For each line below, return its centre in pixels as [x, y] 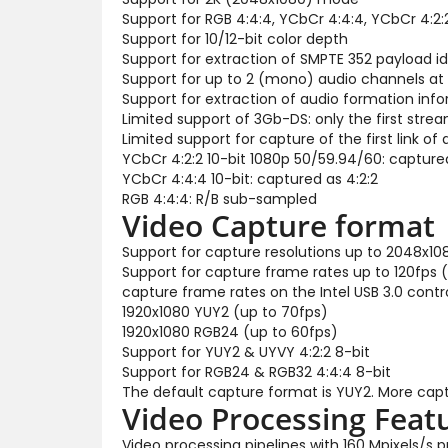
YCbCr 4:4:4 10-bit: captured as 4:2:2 [250, 178]
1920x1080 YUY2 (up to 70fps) [225, 311]
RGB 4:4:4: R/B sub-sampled [219, 198]
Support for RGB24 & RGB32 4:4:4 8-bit [256, 371]
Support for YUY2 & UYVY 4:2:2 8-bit [246, 351]
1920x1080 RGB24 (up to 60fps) [230, 331]
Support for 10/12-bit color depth [235, 38]
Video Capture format [278, 225]
